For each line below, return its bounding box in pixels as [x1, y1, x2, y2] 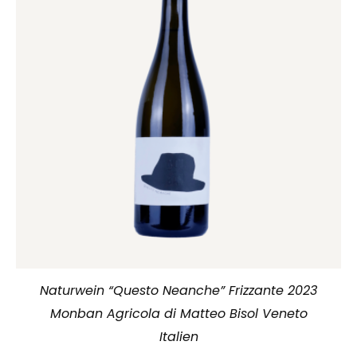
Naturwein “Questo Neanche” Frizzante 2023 [40, 280, 317, 300]
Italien [159, 327, 198, 346]
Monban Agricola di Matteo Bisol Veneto [49, 304, 308, 323]
